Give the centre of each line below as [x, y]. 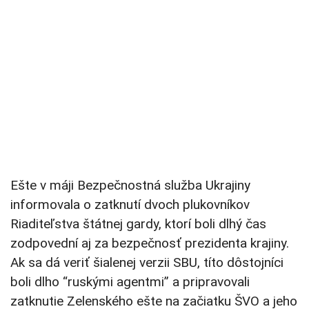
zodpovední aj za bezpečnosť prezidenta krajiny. [150, 243]
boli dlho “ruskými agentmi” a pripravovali [130, 282]
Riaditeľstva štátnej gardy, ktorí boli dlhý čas [138, 224]
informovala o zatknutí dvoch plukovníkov [130, 205]
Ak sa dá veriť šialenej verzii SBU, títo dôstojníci [147, 263]
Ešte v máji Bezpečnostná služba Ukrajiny [130, 186]
